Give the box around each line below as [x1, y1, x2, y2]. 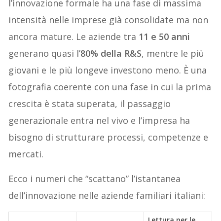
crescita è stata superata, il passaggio [8, 97, 171, 110]
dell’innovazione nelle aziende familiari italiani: [8, 189, 206, 201]
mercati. [8, 147, 44, 160]
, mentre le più [142, 47, 205, 59]
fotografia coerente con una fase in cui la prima [8, 80, 212, 93]
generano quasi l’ [8, 47, 81, 59]
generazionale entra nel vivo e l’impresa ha [8, 114, 190, 126]
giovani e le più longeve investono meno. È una [8, 64, 207, 76]
